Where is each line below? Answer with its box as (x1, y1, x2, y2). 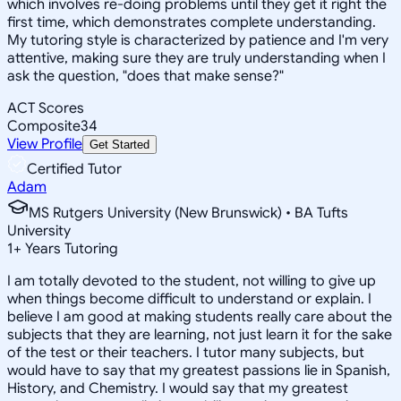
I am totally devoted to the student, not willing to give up (7, 271, 376, 290)
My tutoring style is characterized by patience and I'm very (7, 30, 388, 49)
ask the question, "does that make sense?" (7, 66, 284, 85)
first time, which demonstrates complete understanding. (7, 13, 376, 31)
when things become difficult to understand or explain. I (7, 289, 371, 308)
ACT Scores (7, 98, 84, 117)
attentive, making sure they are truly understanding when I (7, 48, 386, 67)
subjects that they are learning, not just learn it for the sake (7, 325, 392, 344)
